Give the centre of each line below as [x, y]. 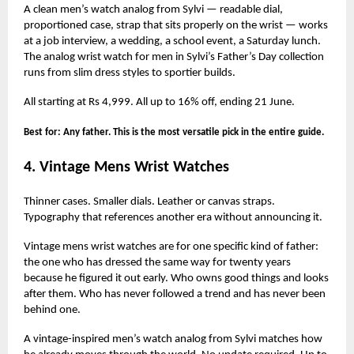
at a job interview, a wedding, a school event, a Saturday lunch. [172, 41]
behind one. [52, 310]
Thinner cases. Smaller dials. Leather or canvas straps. [149, 201]
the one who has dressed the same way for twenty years [157, 262]
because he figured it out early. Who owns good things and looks [176, 278]
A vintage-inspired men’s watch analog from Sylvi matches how [173, 339]
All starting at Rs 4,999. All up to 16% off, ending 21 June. [159, 102]
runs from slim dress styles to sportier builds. [130, 73]
